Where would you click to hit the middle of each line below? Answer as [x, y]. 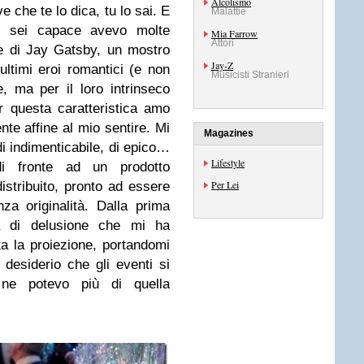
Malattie [229, 11]
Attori [223, 43]
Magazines [229, 133]
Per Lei [225, 184]
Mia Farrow [234, 33]
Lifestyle [228, 162]
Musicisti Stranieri [250, 75]
